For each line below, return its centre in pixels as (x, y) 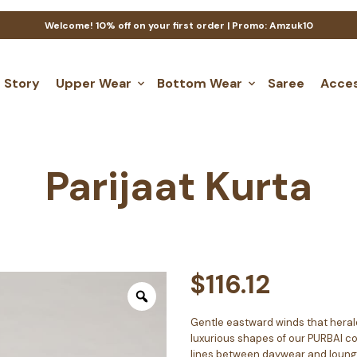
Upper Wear (94, 83)
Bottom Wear (200, 83)
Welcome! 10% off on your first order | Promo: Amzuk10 (178, 25)
